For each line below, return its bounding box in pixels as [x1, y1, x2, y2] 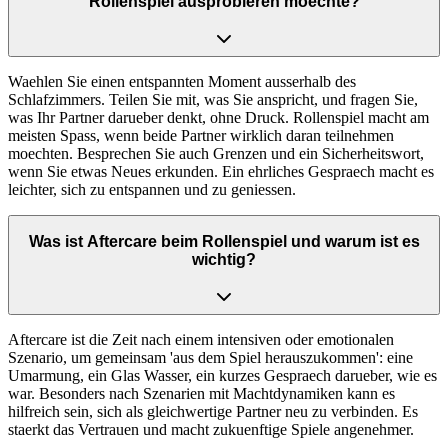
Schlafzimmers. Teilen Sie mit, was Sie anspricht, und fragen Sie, [8, 90, 418, 108]
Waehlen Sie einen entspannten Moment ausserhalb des [8, 72, 356, 90]
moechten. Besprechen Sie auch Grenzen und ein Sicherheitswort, [8, 144, 424, 162]
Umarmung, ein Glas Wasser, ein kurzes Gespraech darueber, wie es [8, 366, 437, 384]
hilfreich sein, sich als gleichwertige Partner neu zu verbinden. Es [8, 402, 418, 420]
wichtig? [192, 251, 256, 269]
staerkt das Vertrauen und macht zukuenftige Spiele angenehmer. [8, 420, 414, 438]
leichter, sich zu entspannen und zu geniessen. [8, 180, 296, 198]
